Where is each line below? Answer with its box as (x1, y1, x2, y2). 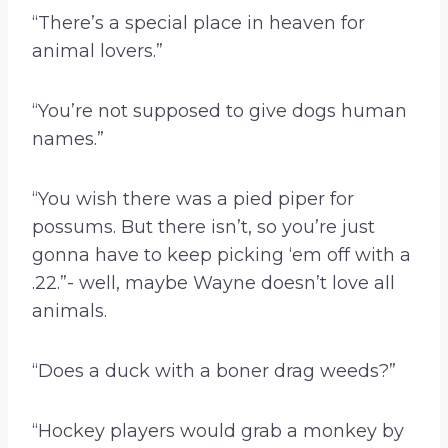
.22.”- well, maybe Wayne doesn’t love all (32, 272, 395, 295)
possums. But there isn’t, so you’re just (32, 216, 375, 239)
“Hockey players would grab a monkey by (32, 420, 404, 443)
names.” (32, 128, 104, 151)
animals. (32, 300, 107, 323)
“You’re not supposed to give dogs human (32, 100, 407, 123)
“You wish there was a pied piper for (32, 188, 354, 211)
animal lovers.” (32, 40, 163, 63)
